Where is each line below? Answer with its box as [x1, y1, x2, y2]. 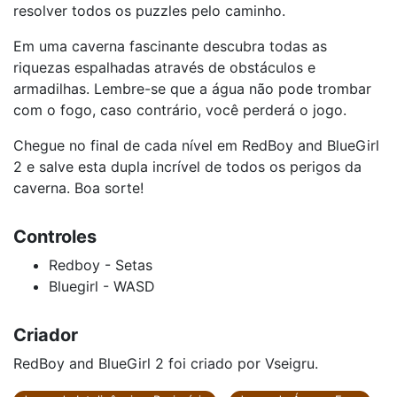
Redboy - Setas [49, 256, 152, 274]
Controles [13, 226, 97, 247]
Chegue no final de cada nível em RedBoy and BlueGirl [13, 136, 379, 154]
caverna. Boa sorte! [13, 179, 144, 197]
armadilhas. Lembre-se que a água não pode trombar [13, 80, 371, 97]
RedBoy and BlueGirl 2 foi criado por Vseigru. [13, 354, 318, 372]
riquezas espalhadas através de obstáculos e [13, 58, 315, 76]
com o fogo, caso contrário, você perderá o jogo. [13, 101, 346, 119]
